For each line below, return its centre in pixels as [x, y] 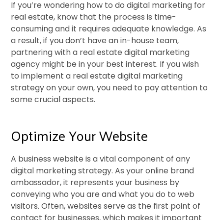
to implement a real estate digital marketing [97, 76]
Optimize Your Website [80, 135]
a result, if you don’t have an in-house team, [95, 40]
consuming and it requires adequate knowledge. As [109, 28]
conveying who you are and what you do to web [103, 194]
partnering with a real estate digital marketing [100, 52]
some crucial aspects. [53, 99]
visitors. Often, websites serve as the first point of [106, 206]
